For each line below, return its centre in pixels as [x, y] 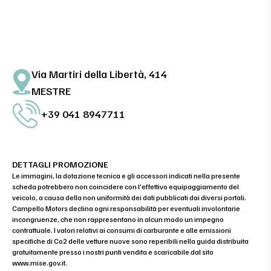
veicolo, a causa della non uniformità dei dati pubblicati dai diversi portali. [129, 197]
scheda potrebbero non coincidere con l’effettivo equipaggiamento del [126, 186]
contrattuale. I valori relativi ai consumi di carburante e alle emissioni [122, 230]
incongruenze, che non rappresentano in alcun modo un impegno [118, 219]
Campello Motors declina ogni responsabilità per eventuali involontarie [126, 208]
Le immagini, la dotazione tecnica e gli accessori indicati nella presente [126, 175]
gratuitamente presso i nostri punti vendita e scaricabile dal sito [113, 252]
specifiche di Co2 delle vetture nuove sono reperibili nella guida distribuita [130, 241]
